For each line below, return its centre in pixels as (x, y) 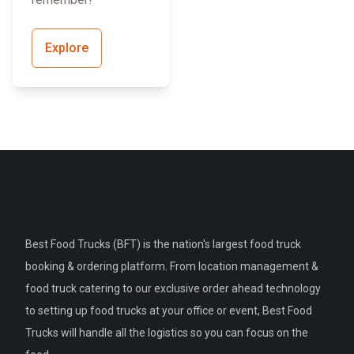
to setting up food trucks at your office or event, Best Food (169, 311)
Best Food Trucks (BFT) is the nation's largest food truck (163, 245)
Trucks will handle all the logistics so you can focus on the (167, 333)
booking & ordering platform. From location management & (172, 267)
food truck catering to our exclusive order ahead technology (173, 289)
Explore (67, 48)
